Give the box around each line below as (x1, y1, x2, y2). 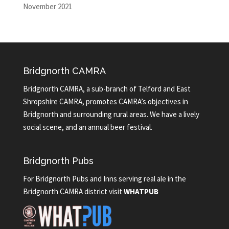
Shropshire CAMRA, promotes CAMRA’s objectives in (22, 97, 188, 106)
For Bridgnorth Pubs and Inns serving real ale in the (22, 174, 186, 184)
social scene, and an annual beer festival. (22, 122, 152, 132)
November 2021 (22, 2, 72, 11)
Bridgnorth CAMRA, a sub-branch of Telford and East (22, 84, 191, 94)
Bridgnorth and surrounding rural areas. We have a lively (22, 109, 199, 119)
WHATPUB (123, 187, 158, 197)
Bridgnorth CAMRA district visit (22, 187, 124, 197)
